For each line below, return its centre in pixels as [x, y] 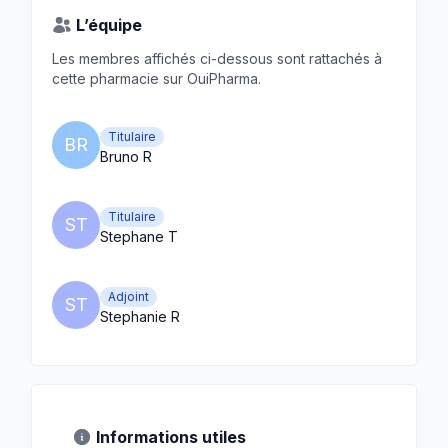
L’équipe [109, 25]
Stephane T [139, 236]
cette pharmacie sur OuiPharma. [156, 78]
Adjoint [128, 296]
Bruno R [126, 156]
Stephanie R [140, 316]
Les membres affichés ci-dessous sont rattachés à [217, 58]
